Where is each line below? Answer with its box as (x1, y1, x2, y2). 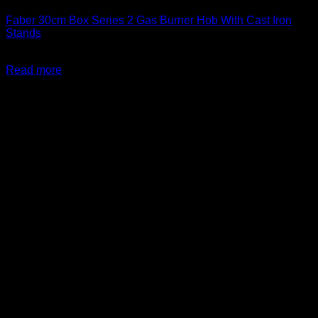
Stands (6, 27, 41, 40)
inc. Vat (61, 53, 92, 64)
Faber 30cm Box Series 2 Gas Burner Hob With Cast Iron (6, 14, 292, 27)
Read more (6, 64, 62, 77)
